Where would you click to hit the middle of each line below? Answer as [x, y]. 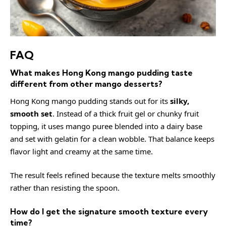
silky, [180, 101]
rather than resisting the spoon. [65, 188]
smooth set [31, 113]
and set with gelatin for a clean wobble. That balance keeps [112, 138]
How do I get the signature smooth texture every [109, 211]
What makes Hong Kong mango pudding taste [101, 73]
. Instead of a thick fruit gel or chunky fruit [126, 113]
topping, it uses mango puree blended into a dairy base [106, 126]
